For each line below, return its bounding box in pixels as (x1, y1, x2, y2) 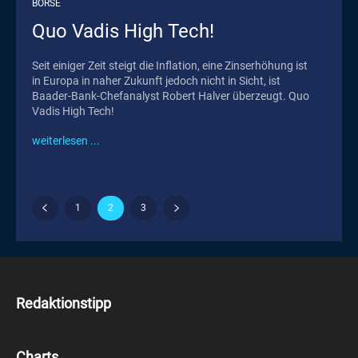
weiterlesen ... (32, 134, 100, 148)
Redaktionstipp (16, 295, 111, 312)
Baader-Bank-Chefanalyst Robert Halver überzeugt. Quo (32, 89, 309, 103)
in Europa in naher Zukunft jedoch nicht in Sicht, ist (32, 74, 280, 88)
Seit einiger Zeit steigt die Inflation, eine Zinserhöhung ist (32, 59, 308, 73)
